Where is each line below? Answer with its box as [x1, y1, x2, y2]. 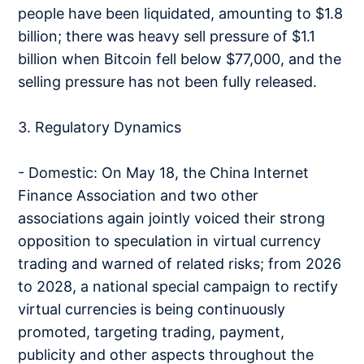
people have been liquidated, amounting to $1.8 [18, 5, 344, 22]
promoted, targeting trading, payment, [18, 323, 285, 340]
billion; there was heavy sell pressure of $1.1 [18, 28, 316, 45]
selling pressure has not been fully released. [18, 73, 318, 90]
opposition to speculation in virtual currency [18, 232, 322, 249]
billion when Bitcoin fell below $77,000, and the [18, 50, 342, 67]
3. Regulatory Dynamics [18, 119, 182, 136]
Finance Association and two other [18, 187, 259, 204]
